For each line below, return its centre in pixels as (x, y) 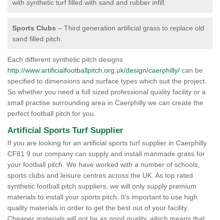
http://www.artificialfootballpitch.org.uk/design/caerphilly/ (94, 70)
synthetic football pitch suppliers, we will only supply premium (102, 186)
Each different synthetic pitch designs (65, 59)
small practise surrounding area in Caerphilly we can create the (105, 103)
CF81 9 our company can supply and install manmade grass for (106, 154)
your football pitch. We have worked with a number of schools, (104, 165)
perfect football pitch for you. (52, 113)
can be (191, 70)
